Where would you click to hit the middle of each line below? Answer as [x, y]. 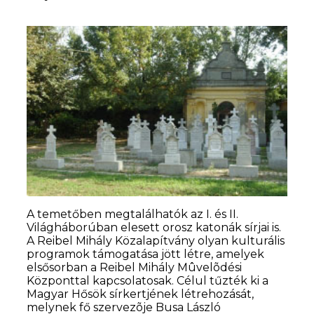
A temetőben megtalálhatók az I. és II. [133, 214]
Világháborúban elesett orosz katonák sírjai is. [154, 228]
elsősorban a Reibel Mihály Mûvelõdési [135, 268]
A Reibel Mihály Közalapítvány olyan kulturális [156, 241]
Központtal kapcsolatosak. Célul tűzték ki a [148, 281]
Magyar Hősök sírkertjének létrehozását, [141, 294]
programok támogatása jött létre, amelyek [146, 254]
